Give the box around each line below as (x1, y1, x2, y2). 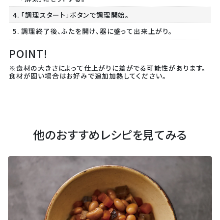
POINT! (8, 46, 48, 61)
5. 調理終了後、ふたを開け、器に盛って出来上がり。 (12, 26, 172, 36)
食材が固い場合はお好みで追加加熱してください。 (8, 71, 166, 81)
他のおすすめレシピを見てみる (33, 126, 187, 143)
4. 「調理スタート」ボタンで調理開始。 (12, 10, 129, 20)
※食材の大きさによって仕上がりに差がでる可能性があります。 (8, 63, 206, 73)
